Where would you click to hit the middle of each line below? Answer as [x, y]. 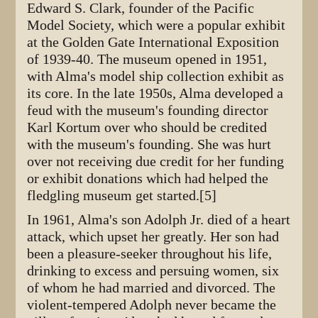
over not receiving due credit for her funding [156, 162]
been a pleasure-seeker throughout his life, [150, 254]
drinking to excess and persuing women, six [153, 271]
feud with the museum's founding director [148, 111]
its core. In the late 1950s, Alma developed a [155, 94]
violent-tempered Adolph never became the [152, 305]
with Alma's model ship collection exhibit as [156, 77]
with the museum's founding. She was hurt [149, 145]
